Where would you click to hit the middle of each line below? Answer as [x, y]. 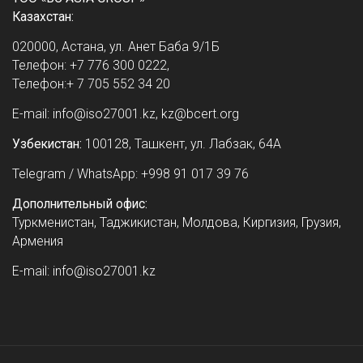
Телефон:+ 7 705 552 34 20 [91, 83]
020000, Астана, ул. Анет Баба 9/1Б [116, 46]
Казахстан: [43, 16]
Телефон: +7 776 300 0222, [91, 65]
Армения [38, 241]
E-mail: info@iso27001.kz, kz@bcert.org [126, 113]
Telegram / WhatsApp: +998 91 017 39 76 [130, 173]
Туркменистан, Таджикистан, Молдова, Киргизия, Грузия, [177, 222]
